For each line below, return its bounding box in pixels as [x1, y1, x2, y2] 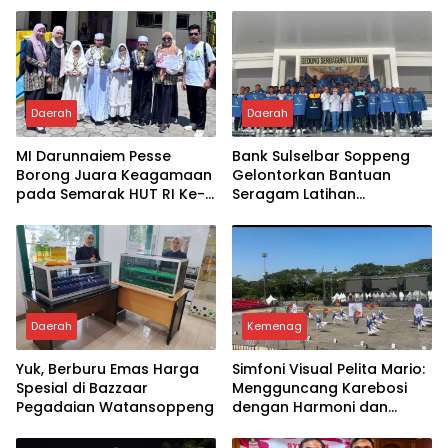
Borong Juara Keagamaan [16, 164, 212, 185]
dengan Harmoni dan [232, 397, 388, 418]
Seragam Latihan [232, 183, 356, 204]
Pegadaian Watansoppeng [16, 397, 214, 418]
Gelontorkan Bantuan [232, 164, 391, 185]
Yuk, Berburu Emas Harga [16, 359, 199, 380]
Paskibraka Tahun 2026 [232, 202, 403, 223]
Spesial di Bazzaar [16, 378, 148, 399]
